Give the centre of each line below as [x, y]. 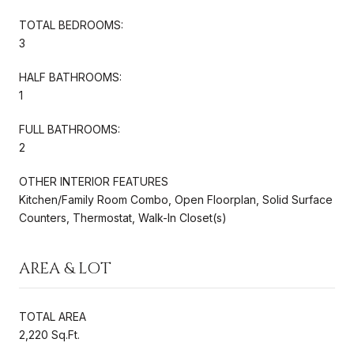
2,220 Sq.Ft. [49, 334]
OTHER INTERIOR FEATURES [94, 181]
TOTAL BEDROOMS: [71, 24]
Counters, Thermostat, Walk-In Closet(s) [123, 217]
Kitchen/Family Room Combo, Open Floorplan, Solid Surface [176, 199]
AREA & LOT [65, 268]
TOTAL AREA [53, 316]
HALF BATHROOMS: [70, 77]
